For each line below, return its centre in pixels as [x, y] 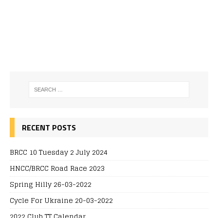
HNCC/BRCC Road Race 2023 [57, 168]
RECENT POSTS [49, 127]
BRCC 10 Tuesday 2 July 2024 [59, 152]
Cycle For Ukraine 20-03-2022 [61, 200]
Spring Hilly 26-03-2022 [51, 184]
